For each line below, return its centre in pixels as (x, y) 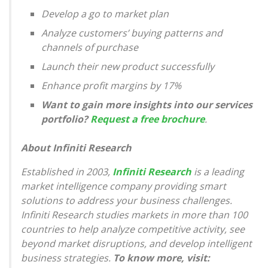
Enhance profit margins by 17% (112, 86)
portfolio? (65, 119)
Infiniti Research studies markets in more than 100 (134, 215)
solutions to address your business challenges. (127, 201)
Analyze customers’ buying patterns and (132, 33)
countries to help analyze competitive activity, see (133, 229)
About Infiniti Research (76, 148)
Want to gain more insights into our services (147, 105)
